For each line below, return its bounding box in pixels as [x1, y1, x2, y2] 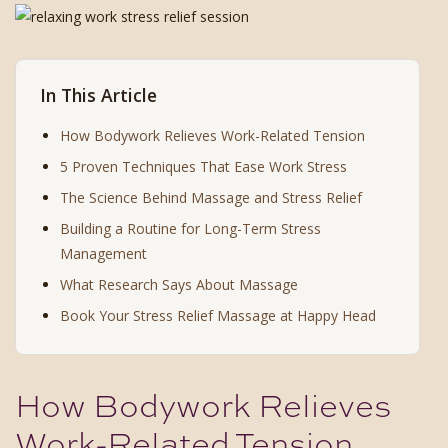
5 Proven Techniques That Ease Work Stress [60, 156, 347, 176]
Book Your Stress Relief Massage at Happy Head [60, 305, 376, 325]
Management [60, 243, 147, 263]
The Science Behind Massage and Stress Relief [60, 187, 362, 207]
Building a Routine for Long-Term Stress [60, 218, 321, 238]
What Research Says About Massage [60, 274, 298, 294]
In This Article [40, 82, 157, 107]
